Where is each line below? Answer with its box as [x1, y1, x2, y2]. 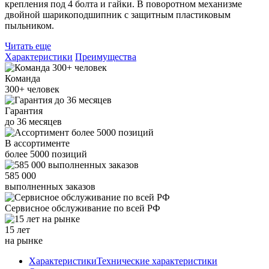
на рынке [5, 235, 43, 246]
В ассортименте [5, 138, 70, 149]
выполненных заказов [5, 181, 95, 192]
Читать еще [5, 41, 51, 52]
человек [25, 84, 59, 95]
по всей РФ [113, 203, 160, 214]
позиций [49, 149, 87, 160]
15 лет [5, 225, 30, 235]
